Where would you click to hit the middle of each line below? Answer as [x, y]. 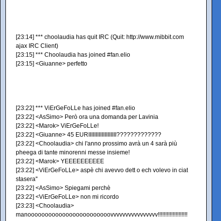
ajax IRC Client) [37, 46]
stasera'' [27, 179]
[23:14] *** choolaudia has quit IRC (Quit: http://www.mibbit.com [100, 37]
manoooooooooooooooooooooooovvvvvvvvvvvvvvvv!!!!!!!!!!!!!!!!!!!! [102, 215]
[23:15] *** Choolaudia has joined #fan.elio [73, 55]
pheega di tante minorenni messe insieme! [73, 152]
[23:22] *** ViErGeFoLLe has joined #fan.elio [75, 108]
